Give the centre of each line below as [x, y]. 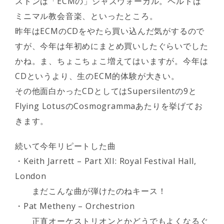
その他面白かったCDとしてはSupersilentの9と [106, 91]
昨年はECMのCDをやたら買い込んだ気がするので [110, 31]
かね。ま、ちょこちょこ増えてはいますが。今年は [112, 61]
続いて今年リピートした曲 [65, 146]
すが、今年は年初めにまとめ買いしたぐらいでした [112, 46]
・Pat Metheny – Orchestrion [75, 206]
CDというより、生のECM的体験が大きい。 [97, 76]
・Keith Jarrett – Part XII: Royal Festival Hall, [106, 161]
